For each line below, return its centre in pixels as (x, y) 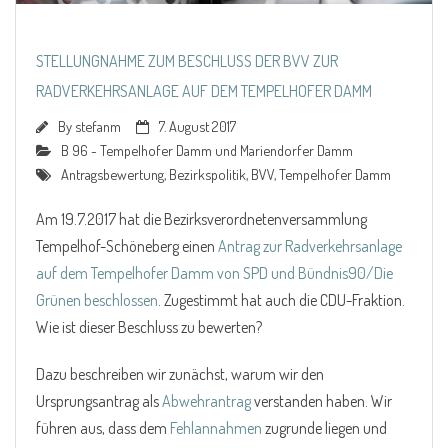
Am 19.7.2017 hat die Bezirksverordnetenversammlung (201, 218)
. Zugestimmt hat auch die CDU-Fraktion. (281, 299)
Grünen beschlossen (97, 299)
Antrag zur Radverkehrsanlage (310, 245)
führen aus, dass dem (103, 427)
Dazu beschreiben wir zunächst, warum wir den (180, 373)
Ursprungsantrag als (99, 400)
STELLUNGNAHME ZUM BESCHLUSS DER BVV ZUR (187, 60)
